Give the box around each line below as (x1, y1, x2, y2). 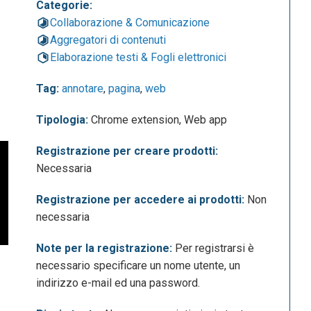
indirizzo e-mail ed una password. (36, 276, 201, 290)
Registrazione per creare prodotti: (36, 144, 219, 158)
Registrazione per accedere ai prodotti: (36, 193, 245, 207)
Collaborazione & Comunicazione (50, 16, 210, 30)
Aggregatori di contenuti (50, 33, 167, 47)
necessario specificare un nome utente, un (36, 259, 241, 273)
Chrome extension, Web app (88, 113, 228, 127)
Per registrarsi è (172, 242, 255, 255)
